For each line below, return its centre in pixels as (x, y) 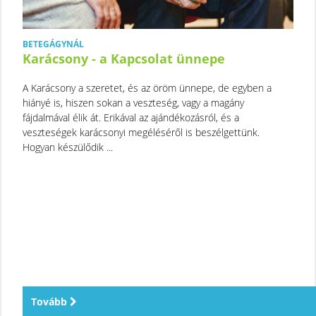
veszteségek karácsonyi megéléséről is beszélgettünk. (141, 132)
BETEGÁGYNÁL (53, 44)
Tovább (50, 301)
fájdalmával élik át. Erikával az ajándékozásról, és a (131, 117)
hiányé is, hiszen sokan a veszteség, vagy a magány (133, 102)
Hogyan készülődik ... (68, 147)
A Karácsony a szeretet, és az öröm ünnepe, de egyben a (147, 87)
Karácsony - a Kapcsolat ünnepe (124, 58)
